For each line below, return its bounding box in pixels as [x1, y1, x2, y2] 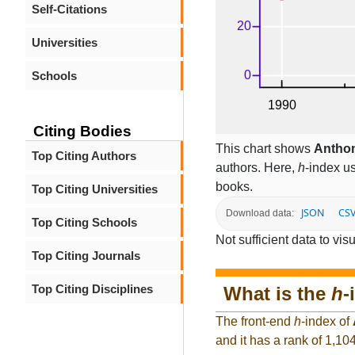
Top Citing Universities [32, 182, 158, 196]
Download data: [226, 208, 294, 219]
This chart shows [216, 141, 314, 155]
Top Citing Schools [32, 216, 137, 229]
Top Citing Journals [32, 249, 140, 262]
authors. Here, [216, 160, 298, 174]
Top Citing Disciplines [32, 282, 153, 296]
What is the [223, 283, 331, 305]
